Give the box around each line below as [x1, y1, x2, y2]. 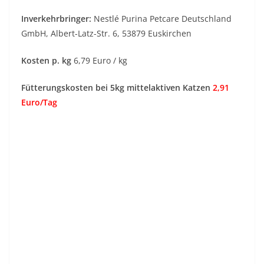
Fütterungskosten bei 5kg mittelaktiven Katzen [21, 82, 213, 94]
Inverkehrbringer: [21, 13, 91, 25]
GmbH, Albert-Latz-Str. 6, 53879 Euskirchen [21, 28, 192, 39]
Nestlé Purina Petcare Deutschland [91, 13, 232, 25]
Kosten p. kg [21, 55, 74, 67]
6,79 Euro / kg [74, 55, 127, 67]
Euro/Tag [21, 97, 57, 108]
